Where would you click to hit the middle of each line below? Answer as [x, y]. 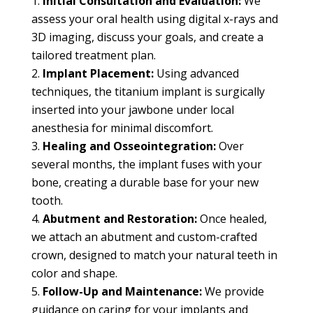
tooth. [47, 201]
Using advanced [196, 74]
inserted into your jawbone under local [132, 110]
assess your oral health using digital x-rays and [154, 19]
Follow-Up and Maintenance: [122, 292]
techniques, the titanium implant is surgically [148, 92]
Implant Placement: [98, 74]
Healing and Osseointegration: [129, 146]
